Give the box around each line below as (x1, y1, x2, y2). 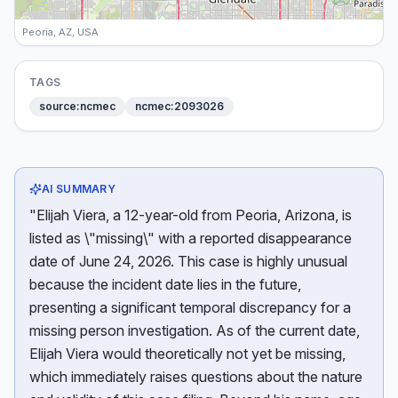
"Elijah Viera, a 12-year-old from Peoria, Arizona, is (29, 206, 352, 224)
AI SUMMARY (42, 182, 115, 195)
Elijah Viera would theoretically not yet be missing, (29, 345, 346, 362)
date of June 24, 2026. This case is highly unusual (29, 252, 347, 270)
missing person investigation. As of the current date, (29, 322, 360, 339)
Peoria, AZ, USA (22, 26, 99, 38)
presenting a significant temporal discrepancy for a (29, 298, 351, 316)
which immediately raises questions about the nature (29, 368, 362, 386)
